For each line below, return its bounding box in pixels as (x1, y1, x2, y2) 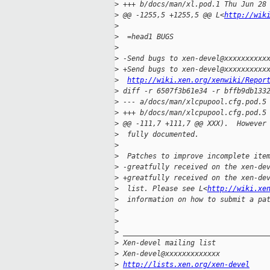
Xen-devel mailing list (119, 239, 216, 248)
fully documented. (119, 130, 199, 139)
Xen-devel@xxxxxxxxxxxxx (119, 250, 220, 259)
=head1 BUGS (119, 33, 174, 42)
